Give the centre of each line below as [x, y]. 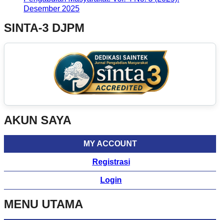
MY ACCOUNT [110, 144]
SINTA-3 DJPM [44, 28]
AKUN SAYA [38, 120]
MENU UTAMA [43, 204]
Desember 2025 [52, 8]
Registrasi [111, 162]
